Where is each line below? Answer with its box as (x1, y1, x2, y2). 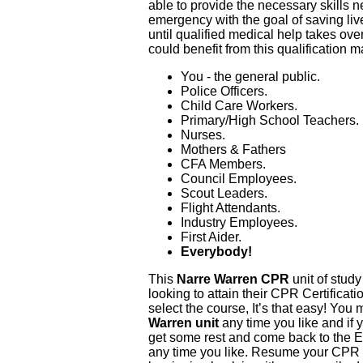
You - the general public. (181, 70, 321, 84)
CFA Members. (181, 157, 267, 172)
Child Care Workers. (181, 99, 298, 113)
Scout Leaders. (181, 186, 268, 201)
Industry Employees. (181, 216, 298, 230)
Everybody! (181, 245, 253, 259)
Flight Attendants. (181, 201, 281, 216)
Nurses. (181, 128, 226, 143)
